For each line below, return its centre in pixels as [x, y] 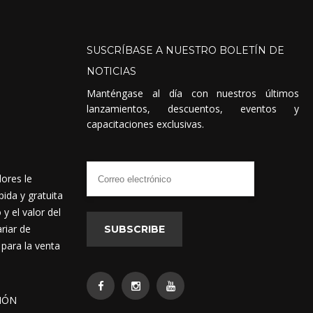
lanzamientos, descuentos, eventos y [193, 109]
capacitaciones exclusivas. [146, 124]
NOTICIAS [112, 72]
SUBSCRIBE [135, 230]
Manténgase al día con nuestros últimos [193, 94]
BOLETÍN [243, 51]
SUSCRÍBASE [120, 51]
